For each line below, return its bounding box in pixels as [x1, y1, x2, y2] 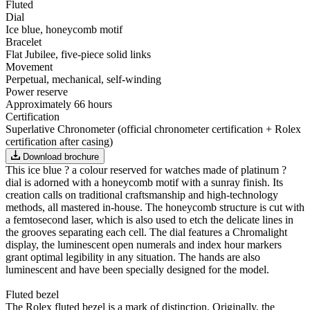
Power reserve [6, 86, 68, 98]
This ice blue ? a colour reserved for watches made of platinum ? [6, 163, 286, 176]
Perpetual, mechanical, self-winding [6, 73, 161, 86]
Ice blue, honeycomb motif [6, 24, 122, 36]
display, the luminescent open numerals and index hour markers [6, 238, 282, 250]
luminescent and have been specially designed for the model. [6, 263, 269, 275]
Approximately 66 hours [6, 98, 112, 111]
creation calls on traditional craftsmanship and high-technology [6, 188, 278, 201]
